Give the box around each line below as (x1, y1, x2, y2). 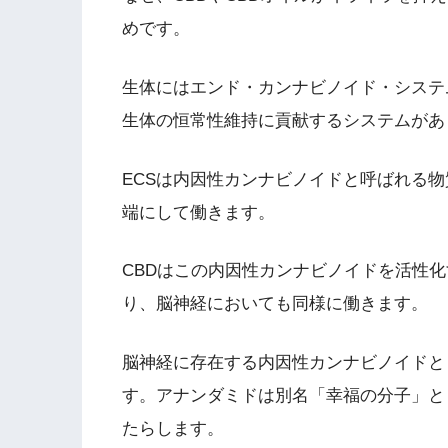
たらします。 (122, 418, 224, 438)
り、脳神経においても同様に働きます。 (122, 294, 428, 314)
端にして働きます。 (122, 202, 275, 222)
